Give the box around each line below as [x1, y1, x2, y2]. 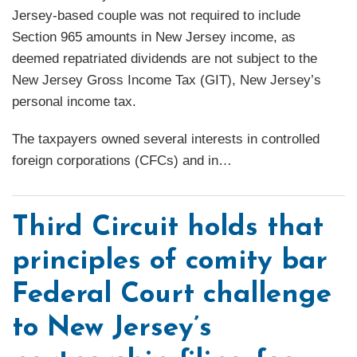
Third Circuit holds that [12, 214, 324, 243]
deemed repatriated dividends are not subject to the [12, 51, 317, 67]
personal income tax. [12, 94, 136, 110]
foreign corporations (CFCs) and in [12, 153, 218, 169]
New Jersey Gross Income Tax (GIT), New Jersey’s [12, 73, 321, 88]
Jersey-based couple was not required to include [12, 8, 300, 24]
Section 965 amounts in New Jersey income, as [12, 29, 296, 45]
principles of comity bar [12, 248, 328, 277]
